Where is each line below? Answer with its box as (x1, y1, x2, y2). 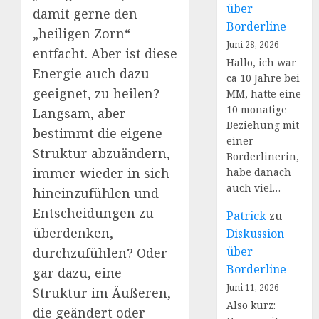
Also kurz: (226, 298, 276, 312)
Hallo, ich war (226, 56, 297, 69)
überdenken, (33, 224, 113, 241)
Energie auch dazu (33, 64, 150, 82)
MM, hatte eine (226, 87, 302, 100)
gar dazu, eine (33, 263, 122, 281)
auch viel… (226, 181, 281, 194)
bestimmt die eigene (33, 124, 162, 142)
